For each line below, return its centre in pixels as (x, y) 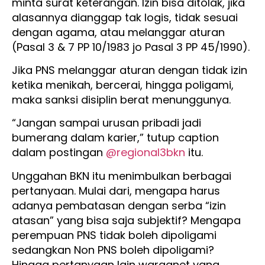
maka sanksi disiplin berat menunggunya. (123, 100)
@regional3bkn (146, 153)
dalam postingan (59, 153)
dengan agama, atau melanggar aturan (118, 32)
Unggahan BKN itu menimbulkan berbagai (122, 176)
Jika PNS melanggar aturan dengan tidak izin (130, 70)
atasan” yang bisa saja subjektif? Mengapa (126, 220)
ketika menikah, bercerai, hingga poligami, (123, 85)
